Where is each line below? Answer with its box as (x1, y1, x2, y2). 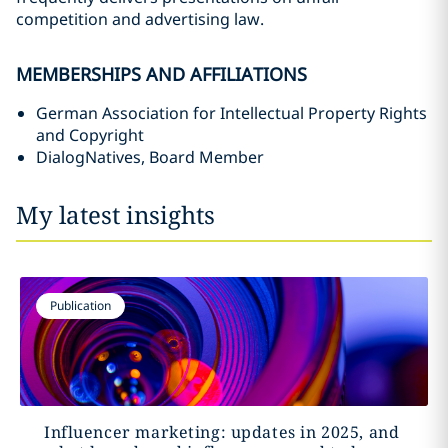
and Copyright (36, 124, 144, 146)
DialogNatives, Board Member (36, 146, 268, 168)
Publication (49, 297, 111, 314)
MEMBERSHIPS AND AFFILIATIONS (16, 62, 307, 86)
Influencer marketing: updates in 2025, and (43, 421, 400, 443)
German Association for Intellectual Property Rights (36, 102, 427, 124)
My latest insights (16, 198, 215, 231)
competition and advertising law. (16, 8, 264, 30)
